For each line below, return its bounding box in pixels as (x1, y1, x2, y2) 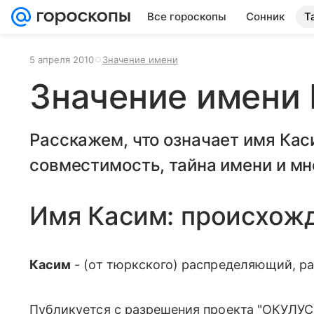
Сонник (246, 10, 285, 23)
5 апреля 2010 (29, 54, 94, 65)
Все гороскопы (147, 10, 226, 23)
